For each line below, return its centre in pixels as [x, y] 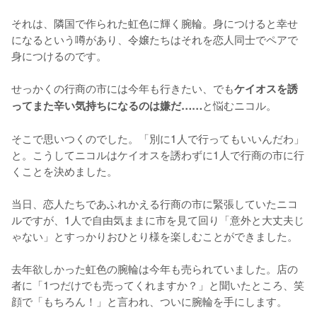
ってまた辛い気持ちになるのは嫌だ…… [107, 106]
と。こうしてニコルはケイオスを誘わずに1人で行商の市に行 [158, 155]
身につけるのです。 [59, 56]
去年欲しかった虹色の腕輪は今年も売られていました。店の [155, 269]
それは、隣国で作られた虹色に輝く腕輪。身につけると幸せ [155, 23]
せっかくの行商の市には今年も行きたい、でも [123, 88]
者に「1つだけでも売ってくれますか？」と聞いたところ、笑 [158, 285]
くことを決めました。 [64, 171]
